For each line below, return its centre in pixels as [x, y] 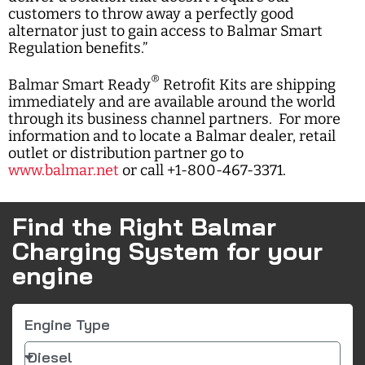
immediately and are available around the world [172, 101]
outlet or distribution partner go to [126, 153]
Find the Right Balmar [144, 226]
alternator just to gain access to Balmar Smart [165, 31]
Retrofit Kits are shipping [248, 84]
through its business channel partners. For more [174, 119]
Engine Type [67, 324]
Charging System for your [167, 251]
